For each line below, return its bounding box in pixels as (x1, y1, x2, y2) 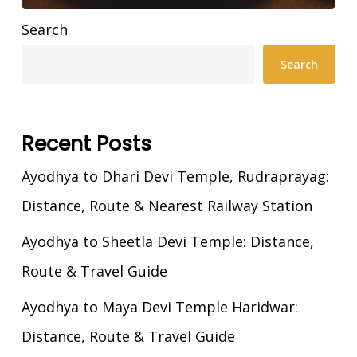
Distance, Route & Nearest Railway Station (21, 195, 312, 215)
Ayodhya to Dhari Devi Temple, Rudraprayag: (21, 166, 329, 186)
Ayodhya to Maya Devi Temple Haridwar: (21, 296, 298, 316)
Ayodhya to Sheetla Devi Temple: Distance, (21, 231, 314, 251)
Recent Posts (21, 128, 151, 158)
